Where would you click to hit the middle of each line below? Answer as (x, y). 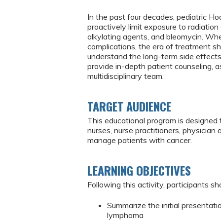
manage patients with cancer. (140, 140)
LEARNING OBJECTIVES (139, 170)
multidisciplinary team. (126, 76)
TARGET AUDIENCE (129, 106)
